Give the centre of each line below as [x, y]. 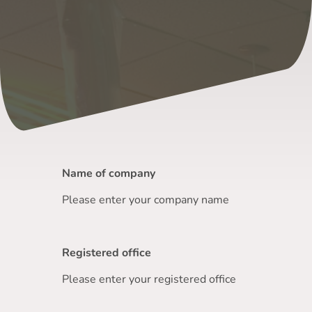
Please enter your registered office [149, 280]
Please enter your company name [146, 200]
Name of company [109, 174]
